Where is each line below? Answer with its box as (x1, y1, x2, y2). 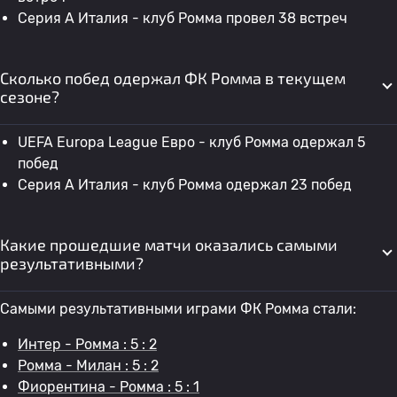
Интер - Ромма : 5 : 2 (18, 336, 157, 353)
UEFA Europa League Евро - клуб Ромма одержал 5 (18, 134, 365, 151)
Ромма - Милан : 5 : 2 (18, 357, 159, 374)
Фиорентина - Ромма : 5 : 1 (18, 378, 199, 395)
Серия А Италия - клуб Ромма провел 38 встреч (18, 10, 347, 27)
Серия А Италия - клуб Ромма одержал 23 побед (18, 176, 352, 193)
